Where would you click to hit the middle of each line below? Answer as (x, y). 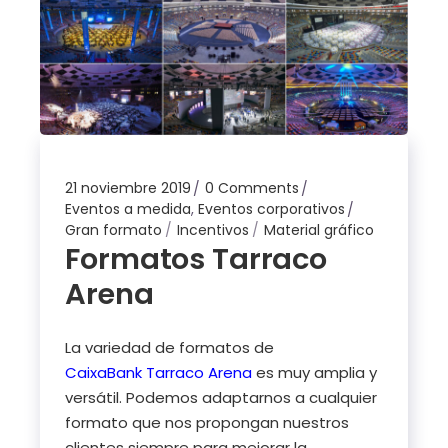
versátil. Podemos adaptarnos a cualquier (221, 398)
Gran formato (114, 230)
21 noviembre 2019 (128, 188)
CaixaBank (104, 373)
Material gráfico (319, 230)
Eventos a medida (128, 209)
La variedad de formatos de (170, 348)
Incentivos (213, 230)
